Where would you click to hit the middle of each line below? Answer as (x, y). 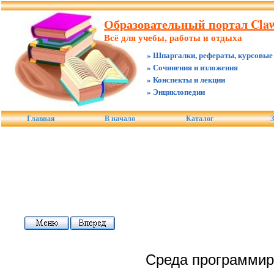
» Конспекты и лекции (186, 79)
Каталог (200, 119)
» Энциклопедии (176, 91)
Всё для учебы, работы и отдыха (173, 37)
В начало (120, 119)
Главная (41, 119)
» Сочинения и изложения (192, 67)
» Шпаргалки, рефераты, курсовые (210, 55)
